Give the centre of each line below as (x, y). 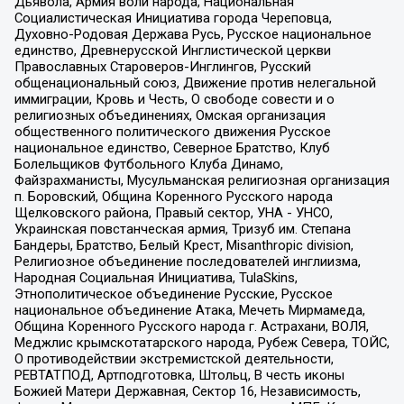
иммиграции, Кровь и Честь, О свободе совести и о (174, 99)
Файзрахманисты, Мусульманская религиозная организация (202, 180)
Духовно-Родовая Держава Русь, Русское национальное (193, 34)
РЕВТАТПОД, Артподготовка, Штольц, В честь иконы (179, 375)
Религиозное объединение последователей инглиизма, (187, 261)
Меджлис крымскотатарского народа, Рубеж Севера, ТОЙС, (202, 342)
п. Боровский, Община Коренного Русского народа (173, 196)
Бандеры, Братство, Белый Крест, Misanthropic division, (184, 245)
